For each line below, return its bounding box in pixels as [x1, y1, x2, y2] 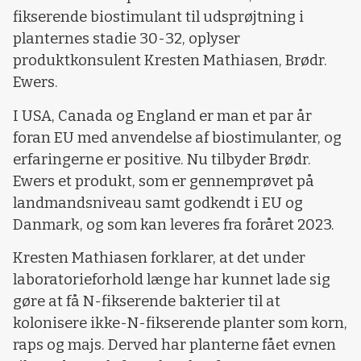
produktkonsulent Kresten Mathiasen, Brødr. [13, 52, 327, 70]
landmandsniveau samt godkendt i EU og [13, 193, 303, 212]
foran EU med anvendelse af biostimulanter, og [13, 128, 342, 147]
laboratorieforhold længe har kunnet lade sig [13, 271, 330, 289]
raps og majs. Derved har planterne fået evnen [13, 336, 336, 355]
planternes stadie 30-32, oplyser [13, 30, 240, 48]
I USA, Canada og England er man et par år [13, 106, 312, 125]
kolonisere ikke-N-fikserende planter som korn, [13, 314, 347, 333]
